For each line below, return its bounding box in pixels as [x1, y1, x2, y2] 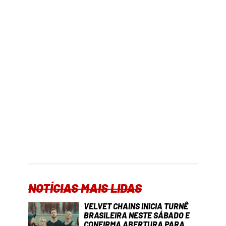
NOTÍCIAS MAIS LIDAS [28, 180, 142, 195]
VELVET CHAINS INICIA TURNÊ [84, 201, 188, 211]
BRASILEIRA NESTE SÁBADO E [84, 210, 190, 220]
